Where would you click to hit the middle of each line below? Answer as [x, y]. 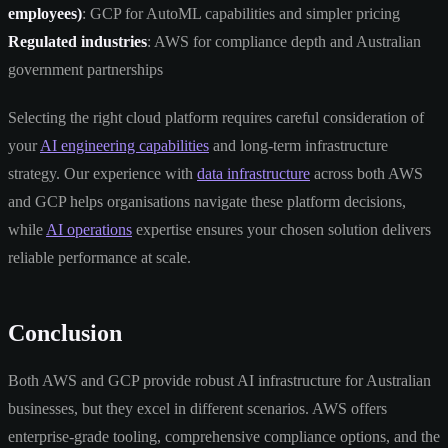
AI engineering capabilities [124, 145]
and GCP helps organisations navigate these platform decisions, [207, 201]
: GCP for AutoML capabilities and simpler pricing [241, 13]
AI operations [89, 229]
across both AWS [366, 173]
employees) [45, 13]
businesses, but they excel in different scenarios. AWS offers [197, 408]
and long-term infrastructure [298, 145]
